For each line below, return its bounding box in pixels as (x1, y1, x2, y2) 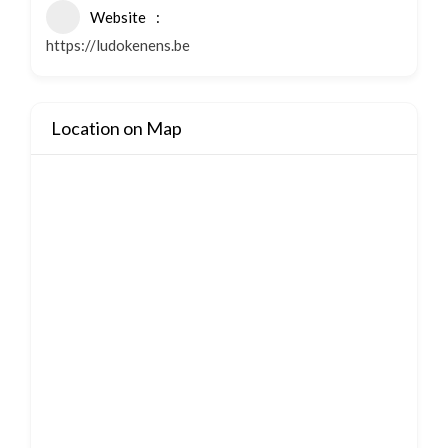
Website (90, 8, 146, 26)
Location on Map (51, 117, 182, 139)
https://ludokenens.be (46, 36, 190, 54)
